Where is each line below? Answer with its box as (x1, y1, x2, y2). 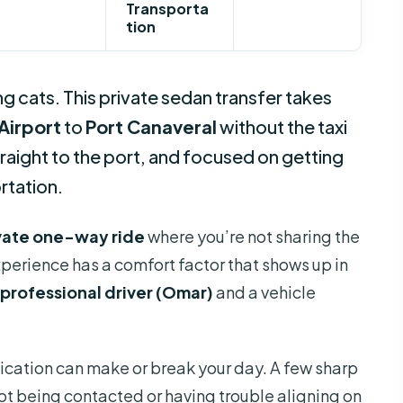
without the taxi (217, 115, 347, 139)
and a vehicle (213, 282, 316, 303)
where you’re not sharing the (145, 226, 360, 247)
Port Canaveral (85, 115, 217, 139)
